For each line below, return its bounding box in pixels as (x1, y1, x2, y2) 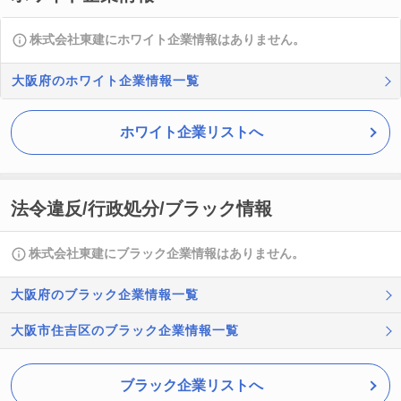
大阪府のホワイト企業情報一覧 (12, 73, 200, 88)
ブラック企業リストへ (120, 378, 263, 393)
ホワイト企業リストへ (120, 124, 263, 140)
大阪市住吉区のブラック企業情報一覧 (11, 323, 239, 337)
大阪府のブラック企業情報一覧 (11, 287, 199, 302)
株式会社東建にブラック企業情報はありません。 (29, 246, 304, 260)
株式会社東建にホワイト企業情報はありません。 (30, 32, 305, 47)
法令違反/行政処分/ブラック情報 (11, 199, 272, 218)
